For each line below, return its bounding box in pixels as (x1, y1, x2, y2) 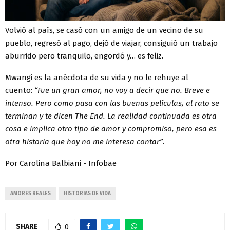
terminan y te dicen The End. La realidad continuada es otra (5, 111, 217, 121)
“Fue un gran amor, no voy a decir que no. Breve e (34, 85, 210, 95)
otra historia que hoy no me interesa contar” (5, 137, 163, 146)
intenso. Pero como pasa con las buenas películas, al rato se (5, 98, 219, 108)
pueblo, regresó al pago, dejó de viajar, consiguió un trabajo (5, 38, 218, 48)
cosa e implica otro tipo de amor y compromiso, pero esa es (5, 124, 217, 133)
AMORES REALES (10, 190, 51, 197)
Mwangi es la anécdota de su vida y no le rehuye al (5, 72, 188, 82)
